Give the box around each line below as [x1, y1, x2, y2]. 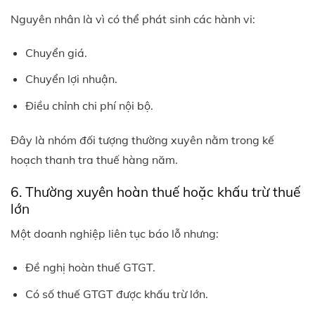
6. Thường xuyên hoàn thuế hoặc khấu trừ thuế [11, 183, 300, 200]
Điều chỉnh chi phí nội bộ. [25, 98, 153, 112]
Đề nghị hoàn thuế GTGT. [25, 260, 155, 275]
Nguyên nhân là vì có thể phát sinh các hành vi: [11, 11, 255, 26]
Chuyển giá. [25, 45, 87, 60]
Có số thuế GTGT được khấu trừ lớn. [25, 286, 208, 301]
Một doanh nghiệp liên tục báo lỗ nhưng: [11, 226, 219, 241]
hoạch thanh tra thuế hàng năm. [11, 152, 178, 167]
